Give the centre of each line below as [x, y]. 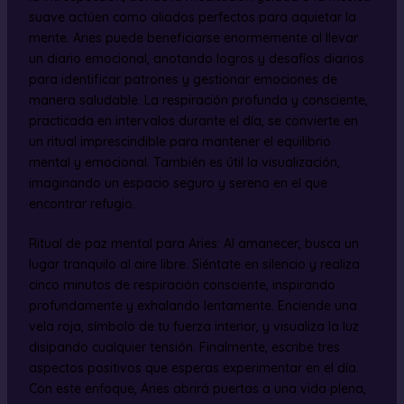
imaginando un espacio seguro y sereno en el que [178, 183]
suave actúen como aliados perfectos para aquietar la [192, 17]
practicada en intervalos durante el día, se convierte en [193, 120]
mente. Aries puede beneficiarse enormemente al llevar [193, 37]
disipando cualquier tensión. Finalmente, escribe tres [184, 347]
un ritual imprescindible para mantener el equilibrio [179, 141]
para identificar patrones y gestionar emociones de [183, 79]
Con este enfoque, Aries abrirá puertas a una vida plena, [197, 388]
